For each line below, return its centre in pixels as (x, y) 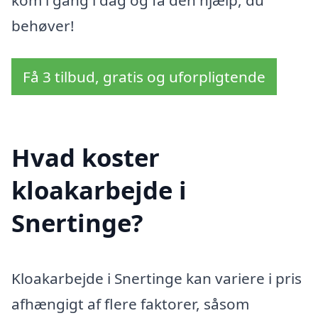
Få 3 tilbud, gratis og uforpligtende (144, 76)
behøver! (43, 26)
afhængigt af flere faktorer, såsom (130, 303)
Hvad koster (86, 157)
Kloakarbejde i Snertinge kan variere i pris (157, 278)
